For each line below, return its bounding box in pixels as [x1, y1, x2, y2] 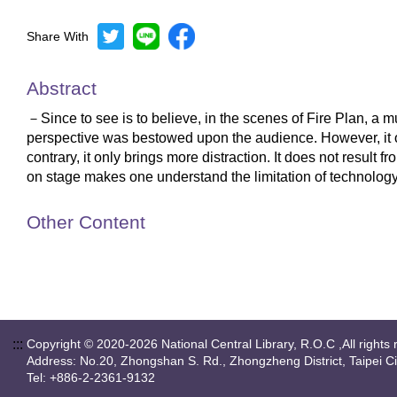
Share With [27, 29, 89, 43]
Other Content [27, 212, 145, 232]
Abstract [27, 78, 97, 98]
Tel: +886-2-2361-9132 [27, 370, 155, 385]
